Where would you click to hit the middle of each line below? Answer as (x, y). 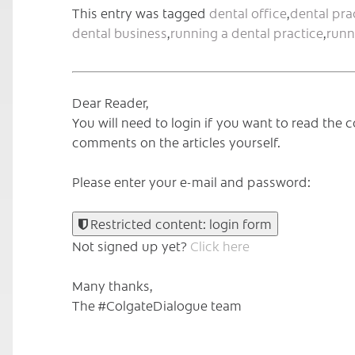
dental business (120, 32)
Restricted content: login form (179, 223)
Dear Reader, (111, 102)
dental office (248, 12)
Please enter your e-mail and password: (191, 181)
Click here (220, 245)
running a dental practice (247, 32)
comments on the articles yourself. (176, 141)
